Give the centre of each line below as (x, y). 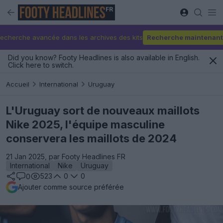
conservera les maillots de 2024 (91, 138)
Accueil (18, 84)
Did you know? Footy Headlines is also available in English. (104, 57)
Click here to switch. (41, 65)
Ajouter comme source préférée (71, 187)
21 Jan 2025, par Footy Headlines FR (66, 157)
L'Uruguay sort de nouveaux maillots (103, 111)
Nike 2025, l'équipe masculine (85, 124)
